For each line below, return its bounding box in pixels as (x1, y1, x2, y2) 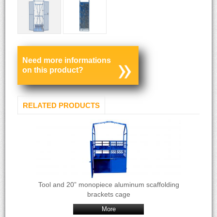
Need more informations (22, 56, 111, 64)
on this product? (22, 66, 84, 74)
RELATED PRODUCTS (23, 101, 100, 109)
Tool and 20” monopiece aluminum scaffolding (38, 181, 179, 188)
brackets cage (87, 190, 130, 198)
